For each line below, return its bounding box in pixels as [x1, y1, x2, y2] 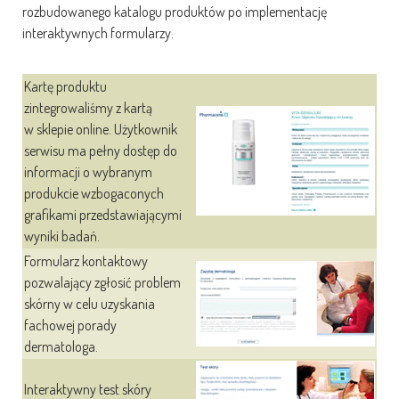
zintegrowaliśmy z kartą [24, 99, 152, 117]
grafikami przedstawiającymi [24, 206, 182, 224]
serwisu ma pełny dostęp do [24, 142, 177, 159]
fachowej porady [24, 316, 117, 334]
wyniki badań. [24, 227, 100, 245]
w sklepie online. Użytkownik [24, 120, 177, 138]
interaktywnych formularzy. [22, 24, 174, 42]
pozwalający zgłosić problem [24, 273, 181, 291]
